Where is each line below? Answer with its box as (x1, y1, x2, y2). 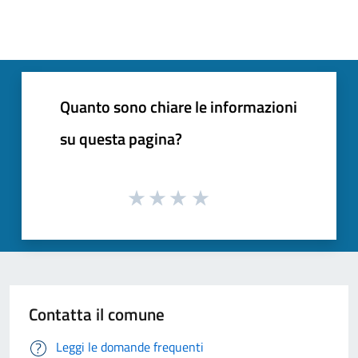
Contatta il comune (29, 301, 165, 328)
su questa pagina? (60, 125, 182, 151)
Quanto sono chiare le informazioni (60, 93, 297, 119)
